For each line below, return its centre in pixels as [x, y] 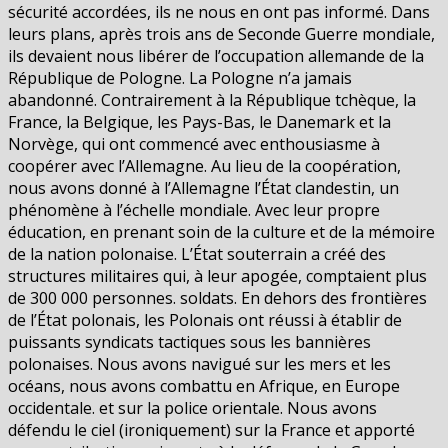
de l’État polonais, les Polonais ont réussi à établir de [205, 319]
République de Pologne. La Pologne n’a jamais [180, 77]
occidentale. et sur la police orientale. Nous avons [192, 407]
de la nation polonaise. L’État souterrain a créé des [197, 253]
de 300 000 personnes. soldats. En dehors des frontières [217, 297]
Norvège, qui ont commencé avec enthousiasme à [194, 143]
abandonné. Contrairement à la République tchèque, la [212, 99]
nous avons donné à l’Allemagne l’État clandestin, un [203, 187]
